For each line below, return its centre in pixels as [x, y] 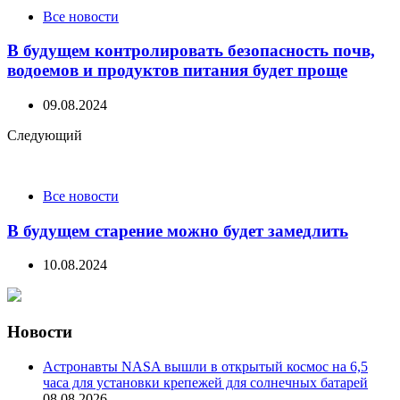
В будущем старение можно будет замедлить [178, 230]
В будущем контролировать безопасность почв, [191, 51]
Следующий [45, 135]
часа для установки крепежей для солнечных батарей [205, 382]
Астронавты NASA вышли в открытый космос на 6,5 [205, 366]
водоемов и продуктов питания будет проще [177, 71]
